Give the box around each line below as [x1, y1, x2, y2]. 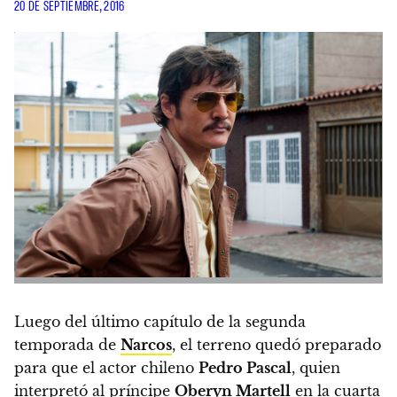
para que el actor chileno [14, 359, 198, 378]
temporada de [14, 336, 121, 354]
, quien [292, 359, 340, 378]
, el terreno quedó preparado [172, 336, 381, 354]
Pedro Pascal [198, 359, 292, 378]
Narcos [121, 336, 172, 354]
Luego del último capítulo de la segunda [14, 313, 306, 331]
